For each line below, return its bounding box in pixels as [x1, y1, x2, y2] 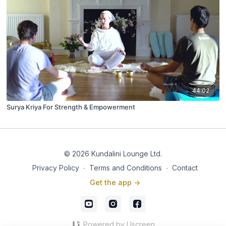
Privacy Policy [32, 163, 79, 172]
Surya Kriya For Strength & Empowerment [7, 102, 136, 111]
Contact [172, 163, 198, 172]
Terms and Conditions [89, 163, 162, 172]
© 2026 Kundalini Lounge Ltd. [64, 149, 162, 158]
